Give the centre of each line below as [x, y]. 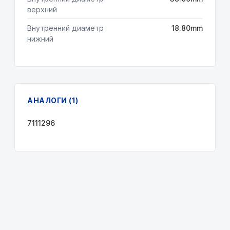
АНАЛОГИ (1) [53, 100]
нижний [40, 39]
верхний [42, 9]
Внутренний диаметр [65, 28]
